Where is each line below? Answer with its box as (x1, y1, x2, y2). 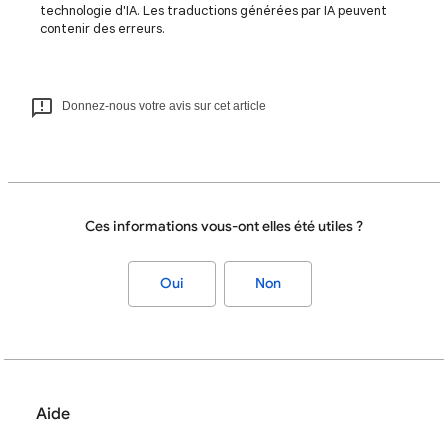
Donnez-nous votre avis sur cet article (62, 98, 266, 113)
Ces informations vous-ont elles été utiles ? (85, 217, 363, 235)
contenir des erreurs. (40, 19, 165, 37)
